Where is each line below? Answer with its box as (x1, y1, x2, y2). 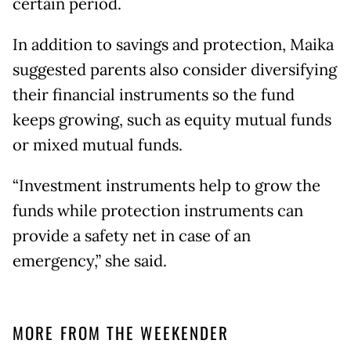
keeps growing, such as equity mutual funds (13, 109, 331, 130)
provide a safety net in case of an (13, 225, 251, 246)
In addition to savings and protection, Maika (13, 34, 334, 55)
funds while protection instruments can (13, 200, 303, 221)
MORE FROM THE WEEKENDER (13, 320, 230, 345)
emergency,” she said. (13, 250, 167, 271)
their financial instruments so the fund (13, 84, 295, 105)
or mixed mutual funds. (13, 134, 183, 155)
